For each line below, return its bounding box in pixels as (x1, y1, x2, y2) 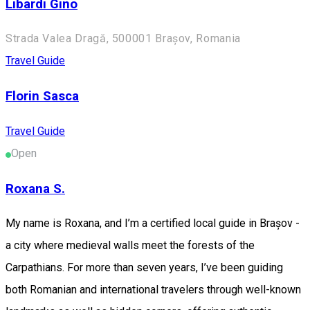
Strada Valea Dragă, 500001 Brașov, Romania (6, 32, 241, 46)
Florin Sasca (6, 89, 79, 104)
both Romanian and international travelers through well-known (6, 283, 301, 297)
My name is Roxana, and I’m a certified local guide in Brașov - (6, 217, 300, 230)
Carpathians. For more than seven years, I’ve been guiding (6, 261, 283, 275)
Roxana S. (6, 181, 65, 197)
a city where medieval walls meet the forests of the (6, 239, 255, 253)
